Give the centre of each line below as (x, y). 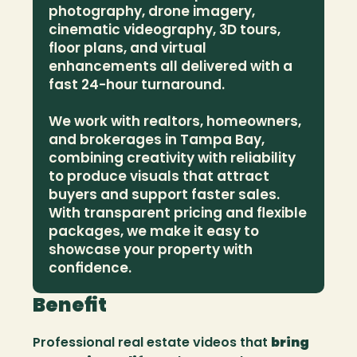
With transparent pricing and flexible (178, 213)
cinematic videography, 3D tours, (165, 29)
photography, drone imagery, (152, 11)
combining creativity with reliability (172, 158)
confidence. (90, 268)
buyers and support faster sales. (164, 194)
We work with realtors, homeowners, (175, 121)
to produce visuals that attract (159, 176)
